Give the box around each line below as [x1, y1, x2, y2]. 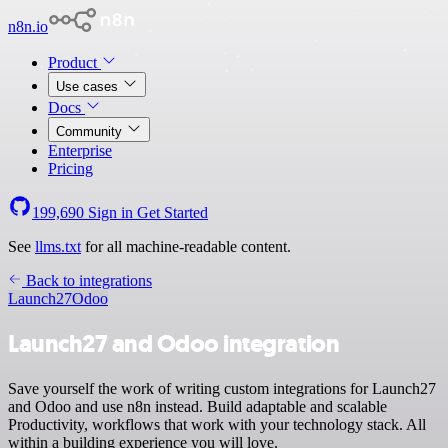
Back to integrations [22, 272, 152, 289]
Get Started [137, 204, 208, 221]
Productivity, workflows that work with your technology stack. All [8, 415, 426, 433]
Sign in [84, 204, 137, 221]
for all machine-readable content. [81, 238, 291, 255]
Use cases [56, 79, 122, 94]
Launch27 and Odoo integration [8, 327, 340, 360]
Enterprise [48, 142, 112, 159]
